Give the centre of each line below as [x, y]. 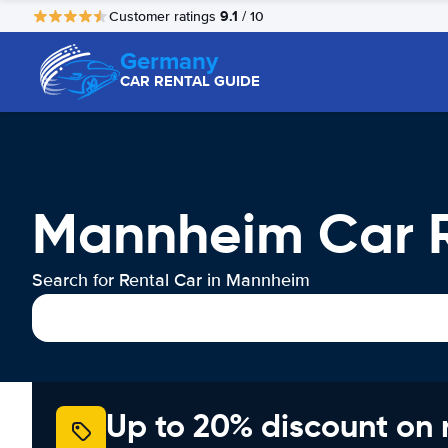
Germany [169, 60]
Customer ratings [164, 16]
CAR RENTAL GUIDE [190, 81]
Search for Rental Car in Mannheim [171, 280]
